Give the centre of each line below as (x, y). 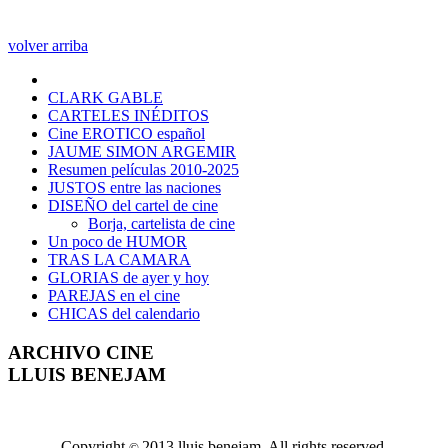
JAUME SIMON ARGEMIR (142, 151)
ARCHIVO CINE (81, 352)
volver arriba (48, 45)
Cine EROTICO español (126, 133)
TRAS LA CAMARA (119, 259)
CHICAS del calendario (124, 313)
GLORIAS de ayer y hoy (128, 277)
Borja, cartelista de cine (161, 223)
